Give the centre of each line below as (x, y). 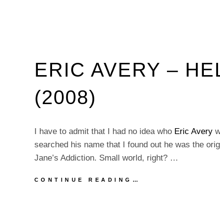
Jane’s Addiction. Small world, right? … (106, 158)
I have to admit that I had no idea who (104, 131)
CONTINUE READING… (87, 180)
